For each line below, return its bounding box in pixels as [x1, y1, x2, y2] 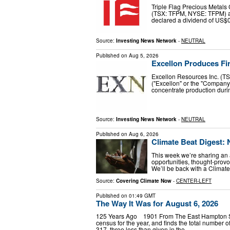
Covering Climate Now [116, 177, 171, 184]
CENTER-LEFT [176, 177, 212, 184]
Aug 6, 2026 [129, 130, 159, 138]
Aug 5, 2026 [129, 52, 159, 60]
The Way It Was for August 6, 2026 [96, 197, 218, 209]
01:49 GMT [129, 191, 156, 199]
